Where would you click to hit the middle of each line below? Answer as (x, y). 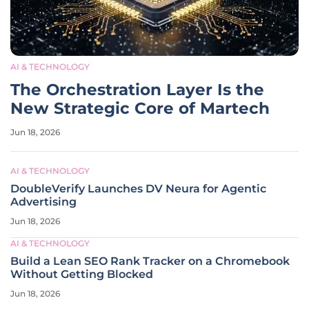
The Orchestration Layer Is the (137, 90)
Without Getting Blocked (82, 274)
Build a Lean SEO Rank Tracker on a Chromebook (150, 261)
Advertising (43, 202)
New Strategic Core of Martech (140, 108)
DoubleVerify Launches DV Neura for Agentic (138, 189)
